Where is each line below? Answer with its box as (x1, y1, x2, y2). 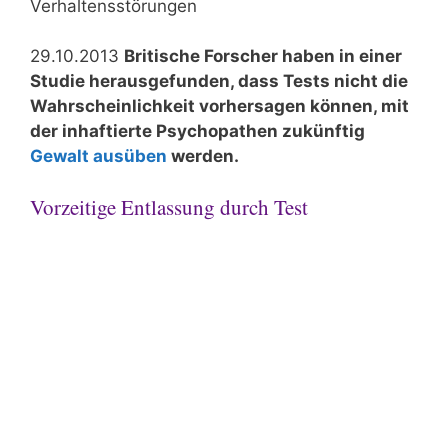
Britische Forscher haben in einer (124, 46, 402, 66)
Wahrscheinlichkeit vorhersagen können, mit (30, 96, 409, 116)
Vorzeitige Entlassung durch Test (30, 192, 308, 221)
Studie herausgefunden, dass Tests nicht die (30, 71, 408, 91)
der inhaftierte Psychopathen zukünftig (30, 121, 365, 141)
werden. (167, 146, 239, 166)
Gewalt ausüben (30, 146, 167, 166)
